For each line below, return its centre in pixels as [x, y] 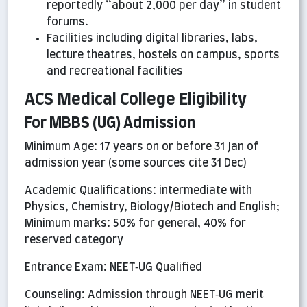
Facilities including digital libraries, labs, [152, 39]
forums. [67, 22]
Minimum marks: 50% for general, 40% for [135, 224]
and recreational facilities [115, 72]
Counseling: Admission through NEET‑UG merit [144, 295]
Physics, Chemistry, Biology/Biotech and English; [152, 207]
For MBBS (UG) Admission [110, 124]
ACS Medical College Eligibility [136, 100]
